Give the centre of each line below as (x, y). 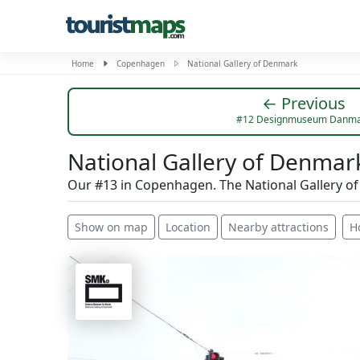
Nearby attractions (278, 227)
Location (188, 227)
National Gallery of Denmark (242, 63)
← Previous (304, 103)
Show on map (111, 227)
